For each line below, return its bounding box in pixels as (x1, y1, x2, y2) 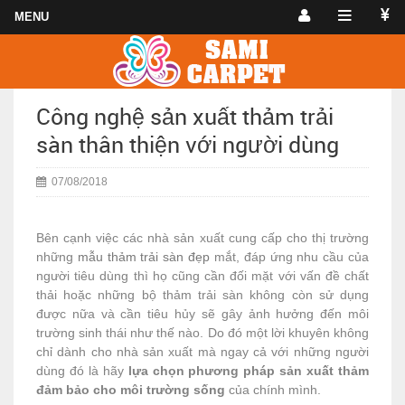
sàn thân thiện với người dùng (36, 129, 339, 159)
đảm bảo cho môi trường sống (36, 382, 225, 397)
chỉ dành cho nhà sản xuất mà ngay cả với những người (36, 344, 369, 359)
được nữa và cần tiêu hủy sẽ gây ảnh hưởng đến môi (36, 306, 369, 321)
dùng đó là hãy (36, 363, 128, 378)
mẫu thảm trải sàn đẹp (77, 250, 211, 264)
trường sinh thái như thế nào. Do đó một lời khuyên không (36, 325, 369, 340)
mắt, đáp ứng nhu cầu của (210, 250, 370, 264)
